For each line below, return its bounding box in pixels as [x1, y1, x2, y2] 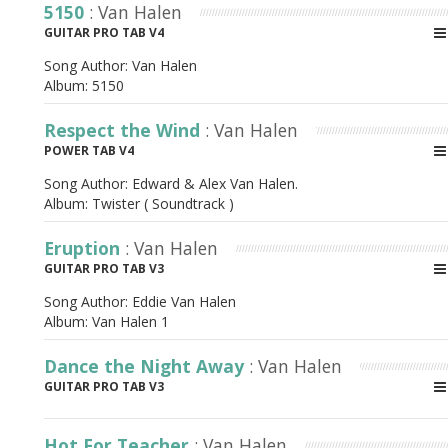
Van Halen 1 [92, 312, 169, 331]
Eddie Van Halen [132, 292, 236, 311]
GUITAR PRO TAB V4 [44, 24, 164, 41]
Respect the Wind [44, 118, 205, 142]
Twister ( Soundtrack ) [92, 194, 234, 213]
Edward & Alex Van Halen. [132, 174, 298, 193]
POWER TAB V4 [44, 142, 134, 159]
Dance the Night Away [44, 354, 249, 378]
